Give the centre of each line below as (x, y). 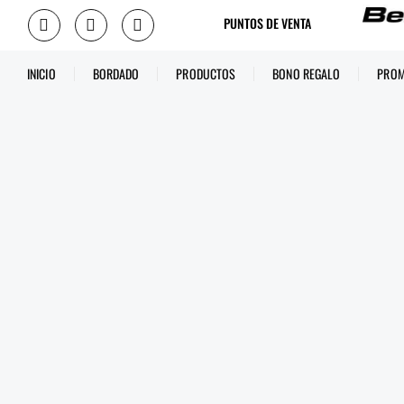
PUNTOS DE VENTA (268, 23)
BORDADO (116, 73)
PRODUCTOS (206, 73)
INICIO (41, 73)
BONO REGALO (307, 73)
